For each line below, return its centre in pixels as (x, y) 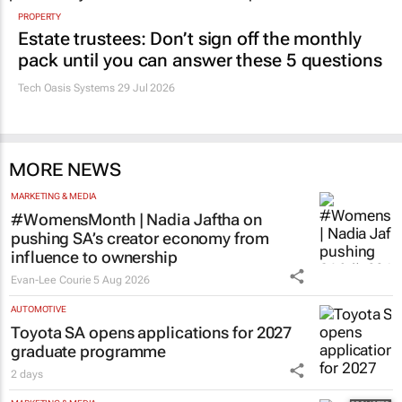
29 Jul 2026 (145, 88)
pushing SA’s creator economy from (140, 239)
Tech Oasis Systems (67, 88)
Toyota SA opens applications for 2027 (152, 333)
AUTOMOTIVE (39, 310)
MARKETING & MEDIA (54, 197)
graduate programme (89, 352)
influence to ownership (94, 258)
